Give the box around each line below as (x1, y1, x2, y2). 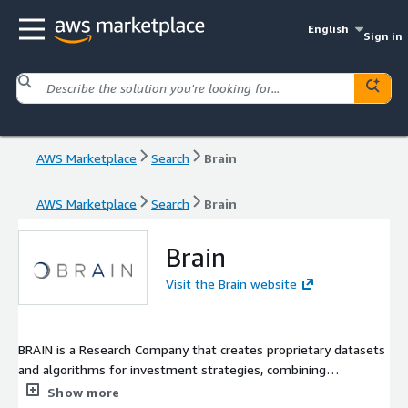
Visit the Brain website (166, 275, 297, 291)
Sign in (362, 29, 403, 43)
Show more (47, 383, 120, 400)
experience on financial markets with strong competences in (18, 381, 369, 397)
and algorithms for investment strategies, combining (18, 361, 326, 377)
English (308, 22, 350, 36)
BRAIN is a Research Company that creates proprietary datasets (18, 341, 385, 357)
